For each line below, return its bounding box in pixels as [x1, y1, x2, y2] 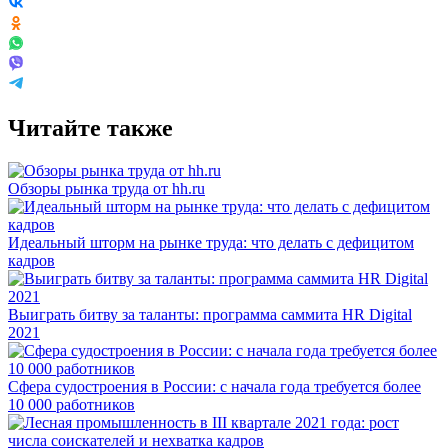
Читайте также [8, 114, 173, 141]
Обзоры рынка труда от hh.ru [8, 179, 205, 197]
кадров [8, 251, 55, 269]
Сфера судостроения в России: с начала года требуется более [8, 377, 421, 395]
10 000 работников [8, 395, 135, 413]
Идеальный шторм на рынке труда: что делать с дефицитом [8, 233, 414, 251]
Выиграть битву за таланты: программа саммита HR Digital [8, 305, 412, 323]
